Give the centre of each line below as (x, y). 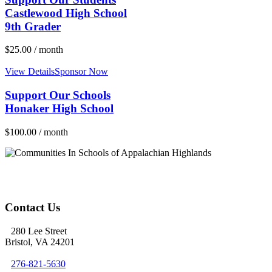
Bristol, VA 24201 (40, 242)
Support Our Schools (58, 95)
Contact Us (32, 208)
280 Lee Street (39, 231)
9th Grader (33, 26)
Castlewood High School (66, 13)
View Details (30, 72)
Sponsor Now (81, 72)
